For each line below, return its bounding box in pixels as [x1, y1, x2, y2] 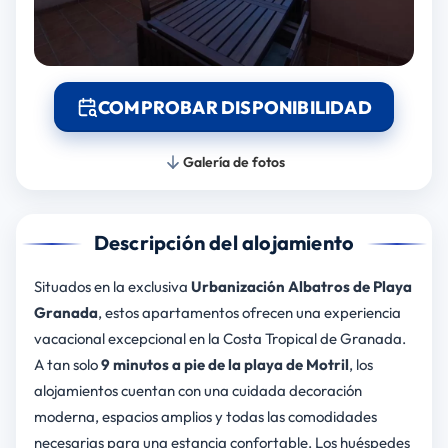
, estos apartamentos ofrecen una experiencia [97, 303, 401, 323]
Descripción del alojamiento [93, 230, 355, 256]
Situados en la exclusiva [33, 277, 191, 297]
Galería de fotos [183, 153, 285, 172]
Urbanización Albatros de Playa [190, 277, 412, 297]
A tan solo [33, 355, 101, 375]
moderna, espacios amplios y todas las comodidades [33, 407, 377, 427]
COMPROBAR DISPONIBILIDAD [98, 95, 372, 119]
